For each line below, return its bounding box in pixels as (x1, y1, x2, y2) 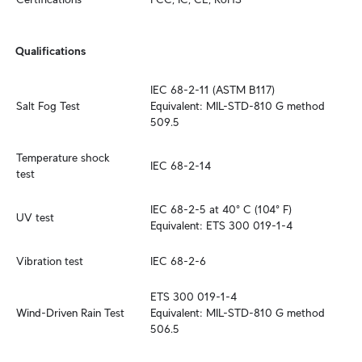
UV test (16, 211, 54, 224)
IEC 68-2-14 (150, 159, 211, 172)
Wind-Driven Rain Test (16, 306, 124, 319)
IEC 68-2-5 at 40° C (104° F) (150, 203, 292, 216)
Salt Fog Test (16, 99, 80, 112)
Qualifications (15, 44, 86, 57)
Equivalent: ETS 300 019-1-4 (150, 219, 293, 232)
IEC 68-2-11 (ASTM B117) (150, 83, 275, 96)
